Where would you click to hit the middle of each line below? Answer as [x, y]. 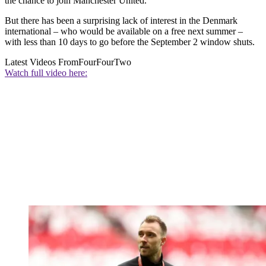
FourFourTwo [105, 62]
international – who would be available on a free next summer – [124, 31]
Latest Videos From [42, 62]
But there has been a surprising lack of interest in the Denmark [121, 21]
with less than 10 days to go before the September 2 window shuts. [130, 42]
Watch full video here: [46, 73]
